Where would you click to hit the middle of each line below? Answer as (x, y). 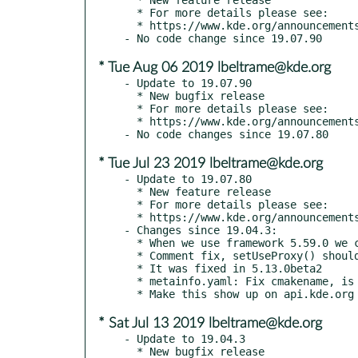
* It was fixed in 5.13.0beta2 (130, 268)
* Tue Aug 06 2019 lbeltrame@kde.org (215, 68)
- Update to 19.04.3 (185, 338)
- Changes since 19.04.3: (201, 230)
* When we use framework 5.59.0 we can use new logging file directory (130, 243)
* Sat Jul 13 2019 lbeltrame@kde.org (210, 323)
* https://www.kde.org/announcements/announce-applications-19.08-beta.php (130, 217)
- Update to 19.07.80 (188, 179)
